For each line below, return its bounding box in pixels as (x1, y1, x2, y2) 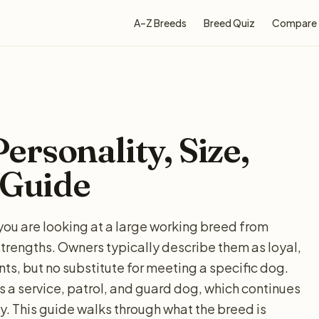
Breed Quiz (204, 16, 255, 29)
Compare (272, 16, 317, 29)
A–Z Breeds (134, 16, 187, 29)
